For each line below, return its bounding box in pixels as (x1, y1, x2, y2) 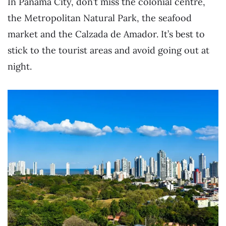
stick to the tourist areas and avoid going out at (8, 44, 209, 56)
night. (8, 61, 32, 73)
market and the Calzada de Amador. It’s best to (8, 28, 205, 40)
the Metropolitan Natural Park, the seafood (8, 12, 192, 24)
